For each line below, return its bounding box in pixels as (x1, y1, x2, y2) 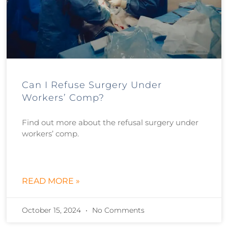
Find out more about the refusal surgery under (22, 117, 199, 127)
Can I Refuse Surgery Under (22, 79, 162, 91)
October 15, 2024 (22, 205, 83, 215)
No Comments (90, 205, 145, 215)
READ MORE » (22, 176, 80, 186)
